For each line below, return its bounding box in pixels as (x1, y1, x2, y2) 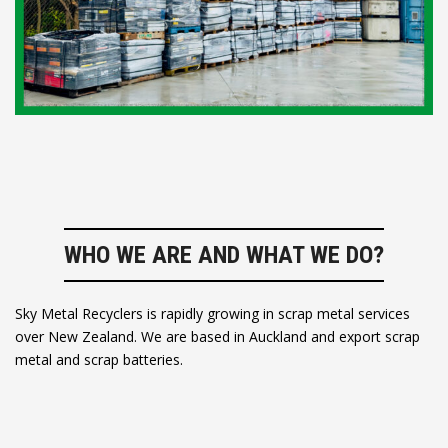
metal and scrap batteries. (15, 350, 183, 370)
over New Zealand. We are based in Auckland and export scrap (15, 327, 420, 347)
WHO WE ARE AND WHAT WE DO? (64, 241, 384, 270)
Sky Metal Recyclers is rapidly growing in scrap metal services (15, 304, 410, 324)
